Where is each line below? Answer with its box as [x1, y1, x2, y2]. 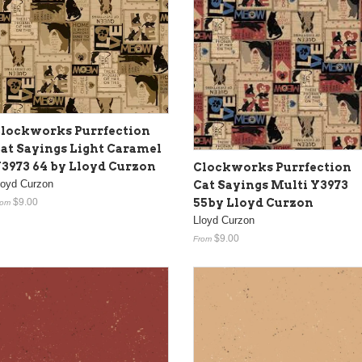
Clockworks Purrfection [193, 161, 351, 174]
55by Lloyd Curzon [193, 196, 314, 209]
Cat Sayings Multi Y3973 [193, 179, 348, 192]
